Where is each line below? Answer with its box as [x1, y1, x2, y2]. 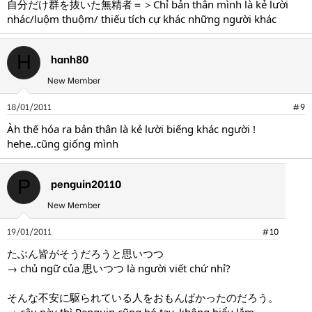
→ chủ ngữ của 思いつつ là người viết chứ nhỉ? [7, 260, 231, 275]
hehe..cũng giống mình [7, 136, 118, 150]
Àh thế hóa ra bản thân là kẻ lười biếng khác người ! [7, 121, 256, 136]
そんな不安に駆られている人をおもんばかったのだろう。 [7, 290, 279, 304]
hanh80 [51, 50, 88, 66]
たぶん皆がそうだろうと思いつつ [7, 246, 164, 260]
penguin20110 [51, 175, 121, 191]
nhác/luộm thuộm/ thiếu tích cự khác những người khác [7, 11, 276, 26]
